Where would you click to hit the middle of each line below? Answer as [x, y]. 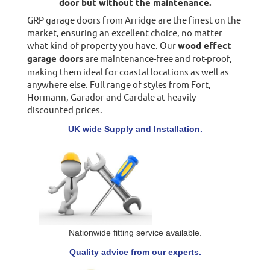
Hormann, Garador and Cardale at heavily [111, 96]
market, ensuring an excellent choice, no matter [124, 32]
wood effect [204, 45]
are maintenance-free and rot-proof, [157, 58]
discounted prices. [64, 109]
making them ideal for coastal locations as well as [128, 71]
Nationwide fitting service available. [135, 232]
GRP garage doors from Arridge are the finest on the [134, 19]
